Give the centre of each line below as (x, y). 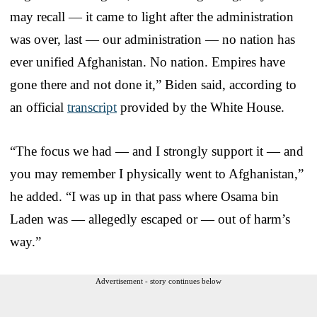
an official (39, 107)
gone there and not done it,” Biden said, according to (153, 84)
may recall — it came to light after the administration (152, 16)
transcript (92, 107)
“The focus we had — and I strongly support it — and (157, 151)
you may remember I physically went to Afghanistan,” (157, 173)
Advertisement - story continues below (158, 281)
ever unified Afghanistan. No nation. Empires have (148, 62)
